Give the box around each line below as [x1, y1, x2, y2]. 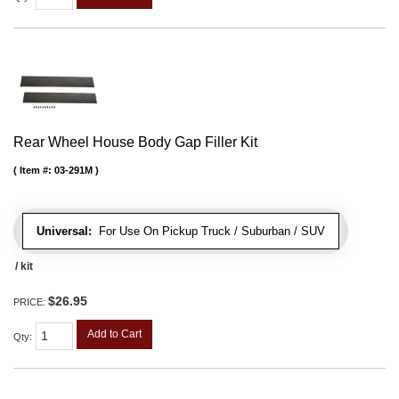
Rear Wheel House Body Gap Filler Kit [13, 134, 257, 151]
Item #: [20, 165, 54, 176]
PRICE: [13, 297, 48, 308]
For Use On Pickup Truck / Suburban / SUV [92, 224, 325, 239]
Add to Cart [87, 328, 142, 341]
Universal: [37, 224, 92, 239]
